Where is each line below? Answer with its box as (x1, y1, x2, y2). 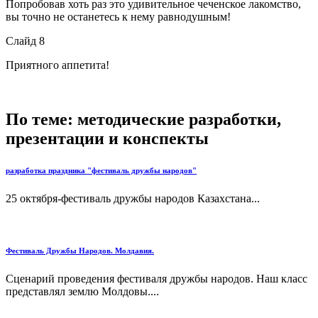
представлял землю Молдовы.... (6, 285, 159, 298)
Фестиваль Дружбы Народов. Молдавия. (6, 246, 154, 256)
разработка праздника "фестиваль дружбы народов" (6, 165, 197, 175)
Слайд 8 (6, 34, 45, 47)
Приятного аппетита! (6, 58, 109, 71)
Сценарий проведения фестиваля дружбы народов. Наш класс (6, 273, 307, 285)
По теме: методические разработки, (6, 109, 281, 128)
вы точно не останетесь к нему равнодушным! (6, 10, 231, 23)
